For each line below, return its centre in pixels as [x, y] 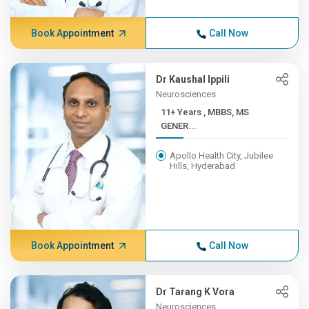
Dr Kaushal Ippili [193, 79]
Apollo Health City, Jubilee [222, 156]
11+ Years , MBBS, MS [182, 112]
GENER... [179, 126]
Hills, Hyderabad [203, 166]
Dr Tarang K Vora [196, 292]
